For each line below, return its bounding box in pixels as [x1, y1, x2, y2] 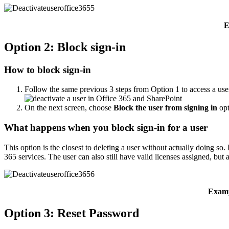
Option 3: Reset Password [4, 206, 139, 220]
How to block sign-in [4, 64, 91, 75]
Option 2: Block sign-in [4, 40, 126, 54]
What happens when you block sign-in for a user [4, 122, 208, 133]
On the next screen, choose [25, 103, 113, 112]
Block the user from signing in [113, 103, 217, 112]
